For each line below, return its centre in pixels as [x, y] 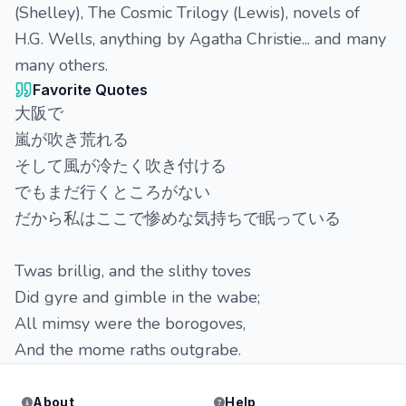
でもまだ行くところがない [112, 192]
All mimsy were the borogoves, [130, 324]
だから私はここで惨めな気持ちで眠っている [178, 218]
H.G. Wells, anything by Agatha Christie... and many [200, 39]
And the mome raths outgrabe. [128, 350]
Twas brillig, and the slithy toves [133, 271]
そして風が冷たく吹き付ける [121, 166]
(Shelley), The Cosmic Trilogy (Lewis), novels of [187, 13]
